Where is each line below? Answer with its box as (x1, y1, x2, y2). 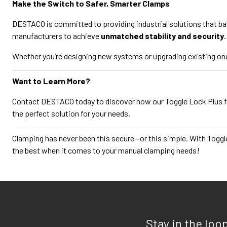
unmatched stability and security (101, 31, 224, 41)
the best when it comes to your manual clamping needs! (12, 145, 200, 155)
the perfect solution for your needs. (12, 108, 130, 118)
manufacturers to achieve (12, 31, 101, 41)
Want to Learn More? (12, 76, 90, 86)
